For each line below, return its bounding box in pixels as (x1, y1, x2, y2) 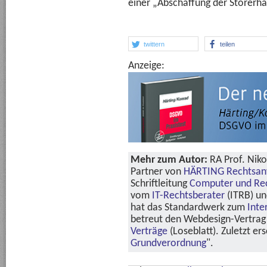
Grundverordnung (131, 237, 206, 249)
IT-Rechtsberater (152, 190, 225, 201)
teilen (219, 41, 235, 48)
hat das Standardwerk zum (131, 201, 247, 213)
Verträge (131, 225, 167, 237)
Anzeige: (128, 60, 164, 72)
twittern (144, 41, 164, 48)
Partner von (131, 166, 184, 178)
